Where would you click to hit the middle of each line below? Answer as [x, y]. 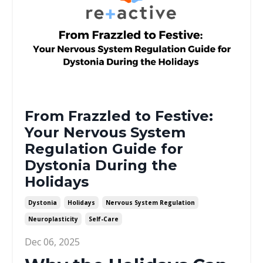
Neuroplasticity [53, 219]
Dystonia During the [101, 165]
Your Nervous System [105, 132]
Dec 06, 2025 [52, 242]
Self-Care [104, 219]
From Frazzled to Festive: [119, 116]
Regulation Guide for [104, 149]
